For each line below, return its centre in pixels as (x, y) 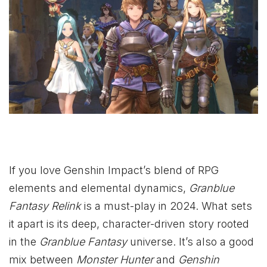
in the (24, 242)
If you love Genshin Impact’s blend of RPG (114, 170)
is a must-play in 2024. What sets (167, 206)
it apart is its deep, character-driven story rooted (129, 224)
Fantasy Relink (45, 206)
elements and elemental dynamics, (99, 188)
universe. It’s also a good (190, 242)
